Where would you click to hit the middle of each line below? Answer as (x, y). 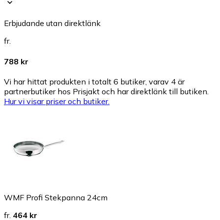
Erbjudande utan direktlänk (52, 23)
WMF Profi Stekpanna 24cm (56, 197)
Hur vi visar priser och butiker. (57, 101)
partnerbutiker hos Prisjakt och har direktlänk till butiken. (106, 91)
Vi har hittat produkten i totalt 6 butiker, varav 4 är (94, 82)
